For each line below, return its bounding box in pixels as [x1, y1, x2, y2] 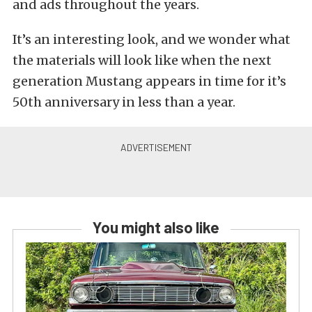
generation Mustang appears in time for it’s [13, 73, 286, 90]
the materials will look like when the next [13, 52, 272, 69]
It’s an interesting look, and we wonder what [13, 31, 290, 48]
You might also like [93, 218, 219, 237]
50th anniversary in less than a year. [13, 94, 235, 111]
